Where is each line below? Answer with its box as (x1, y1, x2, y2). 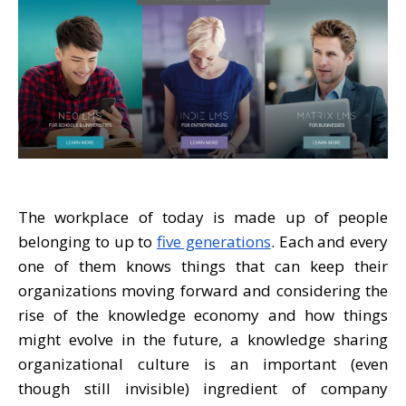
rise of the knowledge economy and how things (18, 304, 388, 325)
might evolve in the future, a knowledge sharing (18, 328, 388, 350)
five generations (157, 230, 271, 252)
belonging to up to (18, 230, 157, 252)
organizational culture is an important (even (18, 353, 388, 374)
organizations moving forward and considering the (18, 279, 388, 301)
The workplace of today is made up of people (18, 206, 388, 227)
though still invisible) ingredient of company (18, 377, 388, 399)
